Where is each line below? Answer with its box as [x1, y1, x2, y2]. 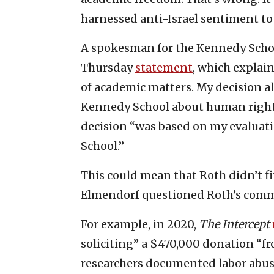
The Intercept [199, 217, 270, 231]
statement [135, 60, 193, 75]
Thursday [81, 60, 135, 75]
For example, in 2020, [81, 217, 199, 231]
